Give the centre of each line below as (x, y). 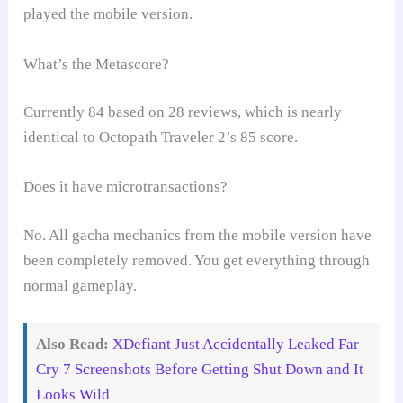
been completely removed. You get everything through (197, 260)
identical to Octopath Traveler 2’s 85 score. (161, 138)
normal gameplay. (81, 285)
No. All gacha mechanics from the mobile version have (198, 235)
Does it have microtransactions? (126, 187)
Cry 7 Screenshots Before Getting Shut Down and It (200, 370)
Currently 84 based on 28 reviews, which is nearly (183, 112)
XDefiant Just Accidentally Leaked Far (236, 345)
